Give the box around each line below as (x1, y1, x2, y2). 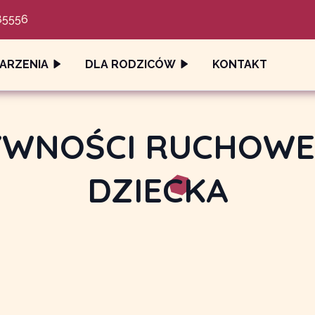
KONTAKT (212, 58, 267, 71)
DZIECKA (86, 169, 229, 211)
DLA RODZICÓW (85, 58, 176, 71)
